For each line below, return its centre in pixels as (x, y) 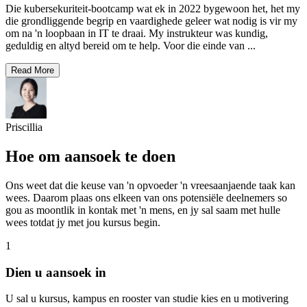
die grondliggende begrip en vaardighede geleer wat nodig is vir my (151, 21)
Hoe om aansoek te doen (90, 156)
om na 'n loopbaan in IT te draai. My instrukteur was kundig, (137, 34)
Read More (33, 71)
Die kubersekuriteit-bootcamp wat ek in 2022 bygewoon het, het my (153, 9)
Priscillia (24, 127)
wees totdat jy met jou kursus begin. (83, 222)
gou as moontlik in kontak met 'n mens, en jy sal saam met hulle (143, 210)
